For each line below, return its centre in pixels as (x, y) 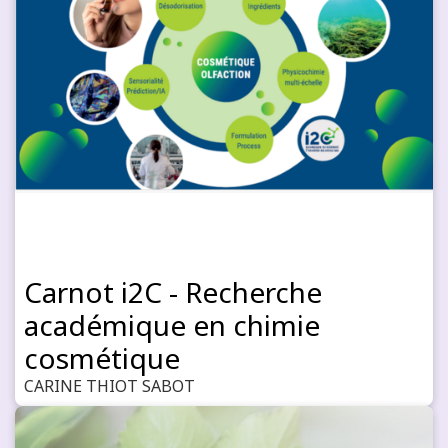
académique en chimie (172, 325)
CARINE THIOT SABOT (109, 386)
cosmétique (102, 358)
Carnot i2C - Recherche (173, 292)
